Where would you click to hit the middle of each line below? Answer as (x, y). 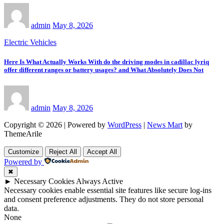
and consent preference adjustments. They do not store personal (104, 199)
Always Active (99, 181)
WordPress (124, 124)
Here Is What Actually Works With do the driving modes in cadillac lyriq (106, 62)
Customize (23, 151)
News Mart (165, 124)
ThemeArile (23, 133)
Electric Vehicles (30, 42)
